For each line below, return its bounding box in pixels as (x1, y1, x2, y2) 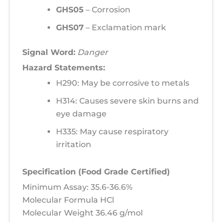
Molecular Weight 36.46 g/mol (22, 208, 143, 218)
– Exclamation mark (84, 23, 166, 33)
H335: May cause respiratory (56, 127, 168, 137)
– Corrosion (84, 5, 130, 15)
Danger (77, 48, 108, 57)
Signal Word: (22, 48, 75, 57)
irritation (56, 140, 91, 150)
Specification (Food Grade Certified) (22, 167, 170, 177)
